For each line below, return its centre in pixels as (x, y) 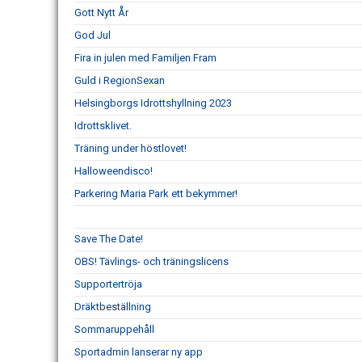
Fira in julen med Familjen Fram (145, 58)
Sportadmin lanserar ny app (139, 352)
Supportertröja (108, 284)
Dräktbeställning (113, 307)
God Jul (93, 36)
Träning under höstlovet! (130, 149)
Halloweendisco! (114, 171)
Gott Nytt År (101, 13)
